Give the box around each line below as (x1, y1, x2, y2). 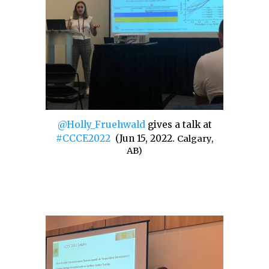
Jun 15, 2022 (119, 133, 172, 145)
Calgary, (177, 133, 213, 145)
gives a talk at (147, 118, 212, 130)
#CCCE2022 (56, 133, 110, 145)
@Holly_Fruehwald (57, 118, 145, 130)
